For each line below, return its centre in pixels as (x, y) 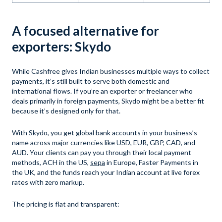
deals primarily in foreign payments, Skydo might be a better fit (108, 101)
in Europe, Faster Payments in (152, 163)
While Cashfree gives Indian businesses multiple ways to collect (111, 71)
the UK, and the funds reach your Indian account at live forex (106, 172)
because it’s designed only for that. (66, 111)
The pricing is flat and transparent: (66, 204)
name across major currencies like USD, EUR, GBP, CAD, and (104, 143)
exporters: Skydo (61, 47)
